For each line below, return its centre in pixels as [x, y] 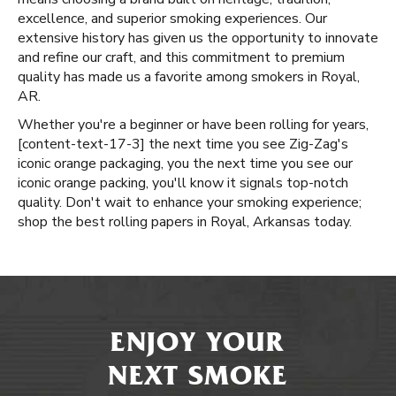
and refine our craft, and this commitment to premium [181, 57]
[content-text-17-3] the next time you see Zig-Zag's [183, 144]
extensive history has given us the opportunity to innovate [198, 38]
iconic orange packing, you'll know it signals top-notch [183, 183]
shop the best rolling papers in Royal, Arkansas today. [185, 222]
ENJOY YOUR [198, 346]
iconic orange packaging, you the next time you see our [185, 164]
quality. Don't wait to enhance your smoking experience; [190, 202]
